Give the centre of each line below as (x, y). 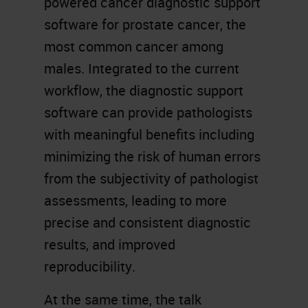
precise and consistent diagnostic (147, 222)
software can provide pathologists (148, 112)
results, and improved (110, 244)
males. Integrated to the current (142, 68)
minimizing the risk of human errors (152, 156)
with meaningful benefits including (149, 134)
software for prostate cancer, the (145, 24)
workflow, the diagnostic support (144, 90)
